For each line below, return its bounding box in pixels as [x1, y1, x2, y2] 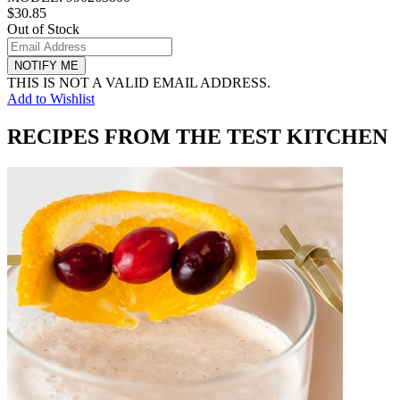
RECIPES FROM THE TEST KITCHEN [7, 124, 387, 148]
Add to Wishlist [7, 90, 95, 106]
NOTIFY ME [14, 58, 79, 72]
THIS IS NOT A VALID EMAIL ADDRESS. [7, 74, 271, 90]
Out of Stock [7, 21, 79, 37]
